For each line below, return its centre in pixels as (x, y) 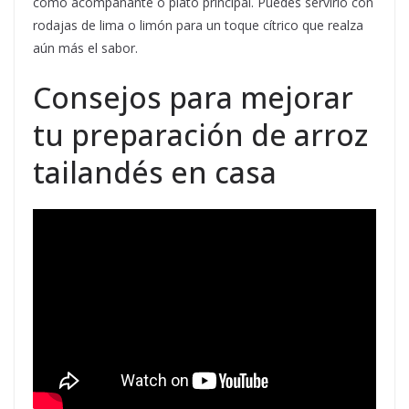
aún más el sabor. (85, 48)
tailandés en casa (155, 172)
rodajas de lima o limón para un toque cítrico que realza (198, 25)
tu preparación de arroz (200, 135)
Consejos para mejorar (193, 97)
